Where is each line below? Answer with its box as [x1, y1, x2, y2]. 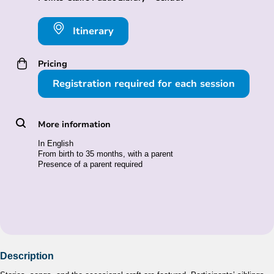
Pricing [37, 57, 67, 70]
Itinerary [69, 24, 114, 39]
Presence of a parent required [37, 159, 143, 169]
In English [37, 138, 73, 148]
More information [37, 117, 111, 130]
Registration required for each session [52, 76, 235, 91]
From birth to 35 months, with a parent [37, 149, 173, 158]
